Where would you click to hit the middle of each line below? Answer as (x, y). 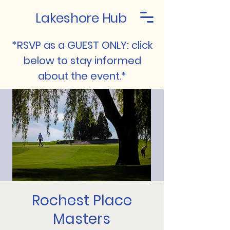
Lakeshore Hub (81, 18)
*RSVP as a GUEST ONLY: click (82, 45)
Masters (82, 219)
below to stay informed (82, 61)
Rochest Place (82, 200)
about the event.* (82, 76)
